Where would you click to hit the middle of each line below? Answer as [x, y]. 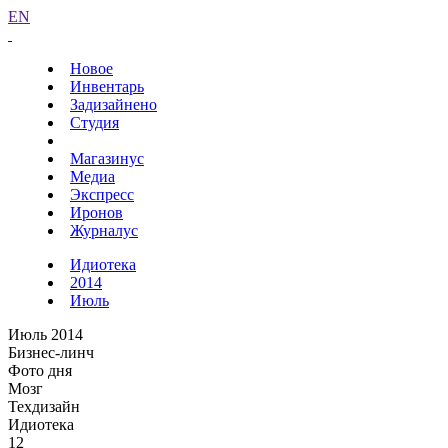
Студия [94, 122]
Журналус [104, 230]
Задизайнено [113, 104]
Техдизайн [44, 406]
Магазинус [107, 158]
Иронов [96, 212]
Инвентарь [107, 86]
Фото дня [40, 370]
